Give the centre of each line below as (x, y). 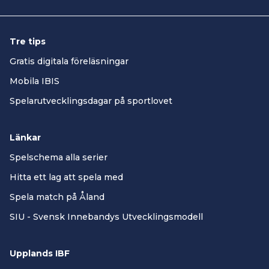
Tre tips (28, 42)
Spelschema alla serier (59, 158)
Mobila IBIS (35, 81)
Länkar (25, 138)
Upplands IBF (40, 254)
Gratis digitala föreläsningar (69, 62)
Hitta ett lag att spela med (66, 177)
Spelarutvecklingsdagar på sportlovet (91, 101)
